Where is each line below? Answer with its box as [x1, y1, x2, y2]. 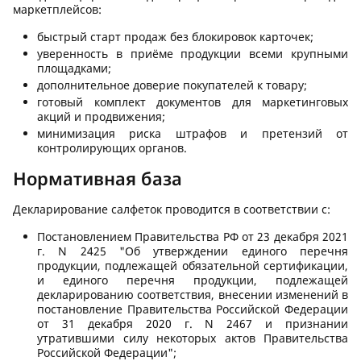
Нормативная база [13, 166, 182, 191]
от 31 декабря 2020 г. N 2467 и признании [37, 316, 348, 332]
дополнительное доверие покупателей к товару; [37, 77, 307, 93]
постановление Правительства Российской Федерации [37, 301, 348, 317]
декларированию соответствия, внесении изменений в [37, 287, 348, 303]
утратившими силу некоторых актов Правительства [37, 330, 348, 346]
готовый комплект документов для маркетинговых [37, 94, 348, 110]
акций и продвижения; [37, 109, 165, 125]
